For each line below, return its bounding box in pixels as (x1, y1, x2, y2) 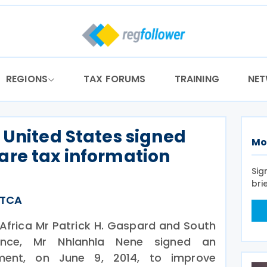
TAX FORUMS (83, 72, 146, 86)
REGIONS (5, 72, 48, 86)
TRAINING (174, 72, 219, 86)
